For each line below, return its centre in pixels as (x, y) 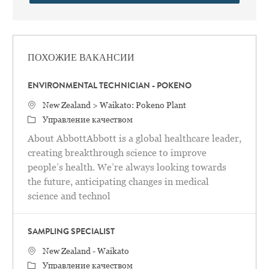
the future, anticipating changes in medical (118, 182)
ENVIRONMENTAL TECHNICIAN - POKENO (109, 87)
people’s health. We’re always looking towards (127, 168)
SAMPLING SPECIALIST (71, 233)
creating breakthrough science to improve (117, 153)
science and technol (69, 196)
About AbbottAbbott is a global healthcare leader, (134, 139)
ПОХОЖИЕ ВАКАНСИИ (81, 59)
